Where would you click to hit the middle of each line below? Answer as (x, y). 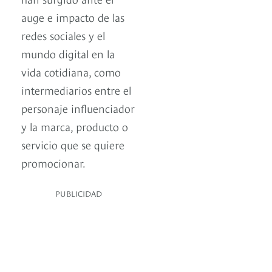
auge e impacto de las (73, 17)
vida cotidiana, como (71, 72)
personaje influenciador (78, 108)
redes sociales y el (63, 35)
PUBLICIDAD (79, 193)
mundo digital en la (68, 53)
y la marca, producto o (75, 126)
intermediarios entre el (76, 90)
